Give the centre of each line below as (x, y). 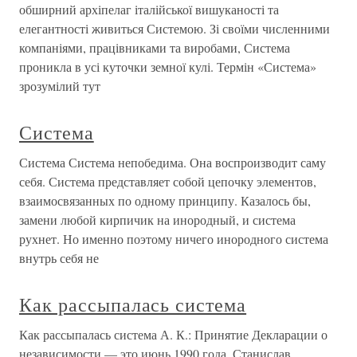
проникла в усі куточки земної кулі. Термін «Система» (168, 67)
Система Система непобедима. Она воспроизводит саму (173, 163)
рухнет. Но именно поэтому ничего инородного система (174, 239)
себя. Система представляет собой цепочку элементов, (168, 182)
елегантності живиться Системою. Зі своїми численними (175, 29)
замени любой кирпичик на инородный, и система (157, 220)
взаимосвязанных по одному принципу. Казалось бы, (165, 201)
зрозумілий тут (60, 86)
